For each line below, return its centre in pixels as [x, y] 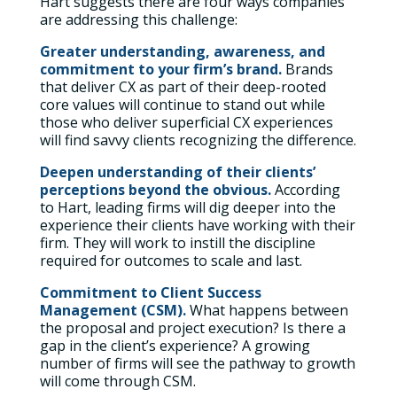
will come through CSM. [117, 381]
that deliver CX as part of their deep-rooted [183, 87]
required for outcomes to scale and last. [171, 261]
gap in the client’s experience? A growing [175, 346]
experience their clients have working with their [197, 225]
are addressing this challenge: [138, 19]
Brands [307, 69]
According [305, 190]
